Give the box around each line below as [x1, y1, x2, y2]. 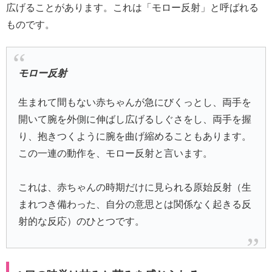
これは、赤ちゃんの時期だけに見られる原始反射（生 [18, 182, 252, 192]
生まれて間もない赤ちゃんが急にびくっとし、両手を [18, 97, 252, 107]
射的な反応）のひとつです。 [18, 216, 145, 226]
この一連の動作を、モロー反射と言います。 [18, 148, 213, 158]
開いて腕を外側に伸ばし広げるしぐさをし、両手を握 [18, 114, 252, 124]
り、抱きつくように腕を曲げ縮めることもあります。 [18, 131, 252, 141]
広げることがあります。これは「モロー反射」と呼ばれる [6, 2, 259, 13]
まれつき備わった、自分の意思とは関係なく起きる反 [18, 199, 252, 209]
